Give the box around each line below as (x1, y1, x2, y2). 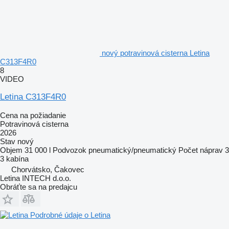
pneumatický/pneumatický (88, 145, 176, 154)
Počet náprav (178, 145, 223, 154)
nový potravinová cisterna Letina (102, 48, 210, 57)
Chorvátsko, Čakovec (11, 165, 84, 174)
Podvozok (53, 145, 86, 154)
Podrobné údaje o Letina (30, 210, 110, 219)
